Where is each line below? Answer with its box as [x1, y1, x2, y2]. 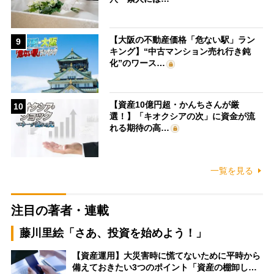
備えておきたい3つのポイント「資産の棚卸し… [72, 262, 257, 273]
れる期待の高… [109, 122, 170, 133]
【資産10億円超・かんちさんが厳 [109, 99, 240, 109]
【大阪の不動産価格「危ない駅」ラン [109, 35, 256, 45]
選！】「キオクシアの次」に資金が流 [109, 111, 256, 121]
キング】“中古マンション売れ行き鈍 [109, 46, 251, 57]
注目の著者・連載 [10, 204, 109, 218]
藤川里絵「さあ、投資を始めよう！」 [19, 227, 207, 240]
